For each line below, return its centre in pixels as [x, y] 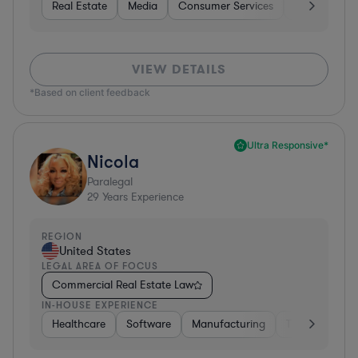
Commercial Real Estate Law [123, 284]
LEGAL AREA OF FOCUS [100, 265]
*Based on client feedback [90, 92]
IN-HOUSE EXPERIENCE [100, 304]
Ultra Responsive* [288, 145]
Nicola [113, 161]
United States [95, 251]
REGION [62, 236]
